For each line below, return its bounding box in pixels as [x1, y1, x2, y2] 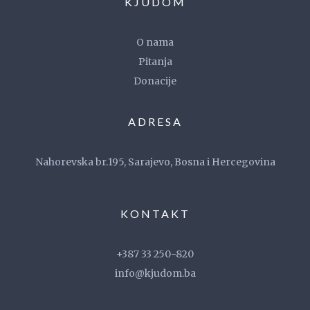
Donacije [134, 75, 176, 87]
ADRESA [127, 115, 183, 128]
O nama [136, 36, 174, 48]
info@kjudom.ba [114, 267, 196, 280]
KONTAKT [120, 207, 190, 220]
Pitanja [138, 55, 172, 68]
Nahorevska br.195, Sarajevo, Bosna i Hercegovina [35, 156, 275, 168]
